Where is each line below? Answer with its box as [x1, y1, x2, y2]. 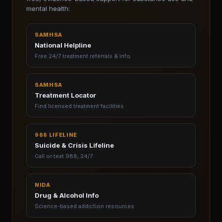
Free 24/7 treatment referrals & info [35, 53, 130, 59]
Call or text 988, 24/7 [35, 153, 93, 160]
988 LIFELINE [35, 131, 77, 138]
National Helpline [35, 41, 91, 49]
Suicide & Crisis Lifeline [35, 141, 114, 149]
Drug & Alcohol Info [35, 191, 99, 199]
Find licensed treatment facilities [35, 103, 124, 110]
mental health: [26, 4, 70, 12]
